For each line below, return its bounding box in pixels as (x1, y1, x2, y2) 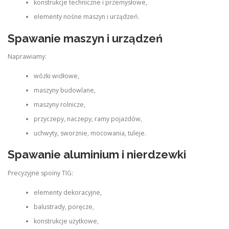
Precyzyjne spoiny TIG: (8, 168, 73, 177)
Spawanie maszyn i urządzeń (8, 31, 163, 45)
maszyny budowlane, (33, 86, 96, 95)
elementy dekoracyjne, (33, 188, 102, 197)
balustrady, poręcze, (33, 202, 94, 211)
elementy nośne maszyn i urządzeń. (33, 12, 140, 21)
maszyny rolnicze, (33, 100, 85, 109)
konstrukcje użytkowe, (33, 216, 99, 225)
